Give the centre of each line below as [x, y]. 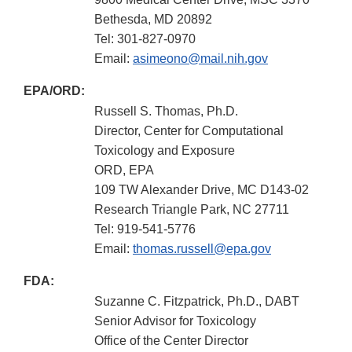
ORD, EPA [124, 170]
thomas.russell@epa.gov [202, 249]
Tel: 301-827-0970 [145, 39]
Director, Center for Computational [189, 131]
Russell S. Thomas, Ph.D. [166, 112]
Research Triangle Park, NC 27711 [192, 210]
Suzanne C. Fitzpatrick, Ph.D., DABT [197, 302]
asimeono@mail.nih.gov [200, 59]
